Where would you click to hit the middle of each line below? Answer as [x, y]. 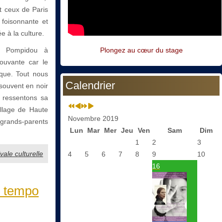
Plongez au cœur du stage [141, 50]
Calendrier [90, 86]
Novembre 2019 [93, 119]
